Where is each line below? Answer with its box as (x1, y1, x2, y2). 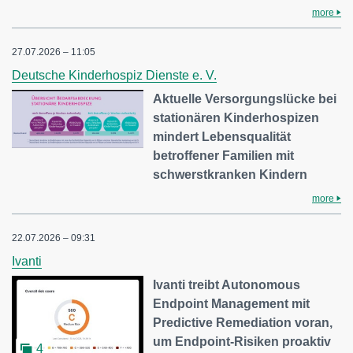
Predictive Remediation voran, (153, 316, 333, 329)
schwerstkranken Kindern (153, 168, 308, 181)
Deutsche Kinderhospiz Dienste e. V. (12, 69, 217, 82)
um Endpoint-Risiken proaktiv (153, 335, 332, 348)
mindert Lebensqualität (153, 130, 292, 143)
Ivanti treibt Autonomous (153, 278, 301, 292)
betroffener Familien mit (153, 149, 295, 162)
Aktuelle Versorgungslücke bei (153, 92, 337, 106)
